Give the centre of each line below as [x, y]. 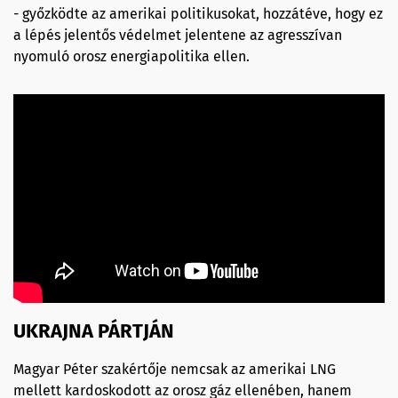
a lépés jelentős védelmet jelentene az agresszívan [178, 35]
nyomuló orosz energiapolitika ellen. [131, 56]
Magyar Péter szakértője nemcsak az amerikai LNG [175, 369]
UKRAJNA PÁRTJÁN [94, 330]
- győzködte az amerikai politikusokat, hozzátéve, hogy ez [198, 13]
